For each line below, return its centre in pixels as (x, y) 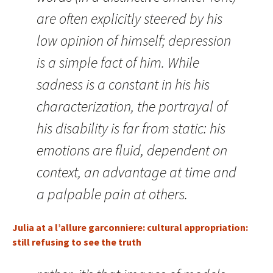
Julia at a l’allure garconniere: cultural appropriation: (130, 227)
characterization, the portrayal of (132, 106)
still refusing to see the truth (77, 242)
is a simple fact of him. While (118, 62)
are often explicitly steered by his (129, 19)
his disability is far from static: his (131, 128)
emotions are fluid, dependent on (132, 150)
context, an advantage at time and (136, 172)
